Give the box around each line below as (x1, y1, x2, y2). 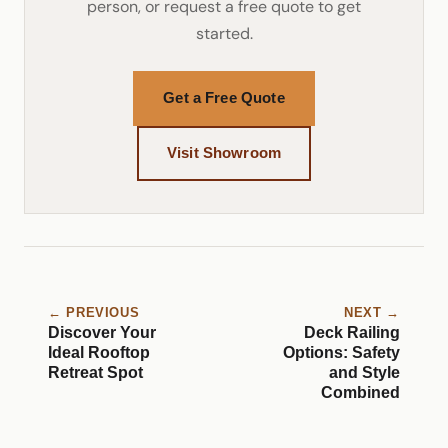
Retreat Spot (48, 363, 143, 381)
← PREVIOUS (48, 304, 140, 320)
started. (195, 22, 253, 44)
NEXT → (344, 304, 400, 320)
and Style (329, 363, 400, 381)
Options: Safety (283, 343, 400, 361)
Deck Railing (304, 323, 400, 341)
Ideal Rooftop (48, 343, 150, 361)
